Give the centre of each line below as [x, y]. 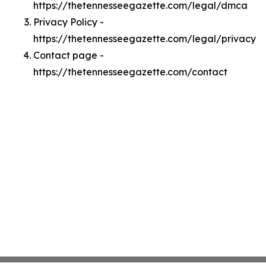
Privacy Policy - [69, 22]
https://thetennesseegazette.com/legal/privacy [145, 39]
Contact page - [69, 55]
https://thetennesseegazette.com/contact [130, 72]
